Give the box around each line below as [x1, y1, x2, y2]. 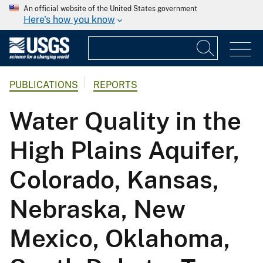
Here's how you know [23, 14, 115, 25]
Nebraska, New [9, 194, 186, 224]
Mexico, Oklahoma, [9, 224, 230, 253]
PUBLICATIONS [9, 79, 78, 91]
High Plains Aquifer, [9, 136, 240, 165]
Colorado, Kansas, [9, 165, 219, 194]
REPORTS [93, 79, 137, 91]
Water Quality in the [9, 106, 241, 136]
